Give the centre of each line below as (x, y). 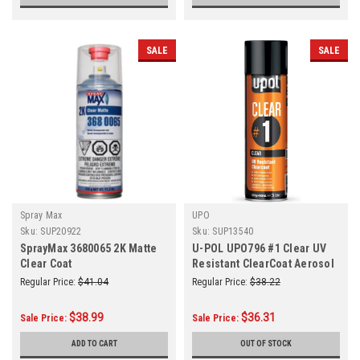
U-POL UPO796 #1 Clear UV (259, 248)
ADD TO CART (94, 343)
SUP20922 (61, 231)
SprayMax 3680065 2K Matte (89, 248)
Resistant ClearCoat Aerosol (263, 263)
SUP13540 (233, 231)
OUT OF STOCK (266, 343)
